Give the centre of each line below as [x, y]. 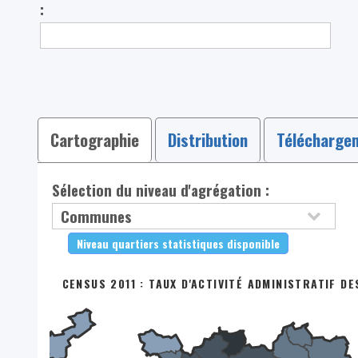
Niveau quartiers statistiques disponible [179, 244]
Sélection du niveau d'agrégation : [161, 189]
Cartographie [94, 139]
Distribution [207, 139]
